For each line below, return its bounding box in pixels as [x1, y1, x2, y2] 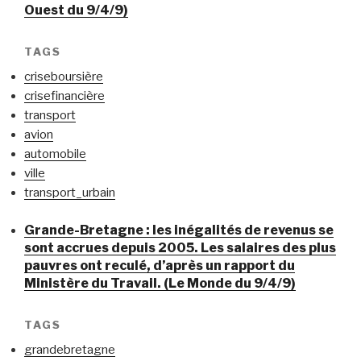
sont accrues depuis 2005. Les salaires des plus [24, 239, 336, 255]
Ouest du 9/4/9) [24, 2, 128, 18]
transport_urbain [24, 185, 115, 200]
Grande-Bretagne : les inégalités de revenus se [24, 222, 334, 238]
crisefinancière [24, 89, 105, 103]
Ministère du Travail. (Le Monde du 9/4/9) [24, 275, 296, 291]
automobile [24, 147, 86, 161]
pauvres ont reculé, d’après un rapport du [24, 257, 295, 273]
